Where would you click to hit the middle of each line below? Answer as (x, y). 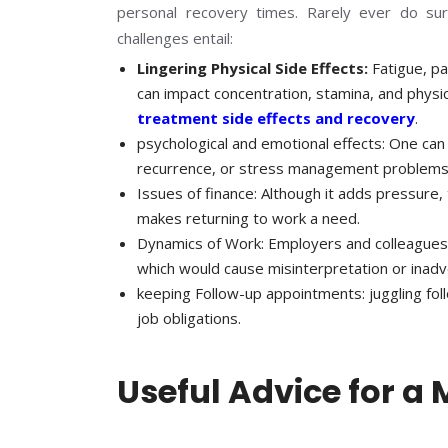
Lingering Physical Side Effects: (252, 67)
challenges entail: (175, 37)
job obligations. (189, 317)
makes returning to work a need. (248, 217)
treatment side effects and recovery (276, 117)
